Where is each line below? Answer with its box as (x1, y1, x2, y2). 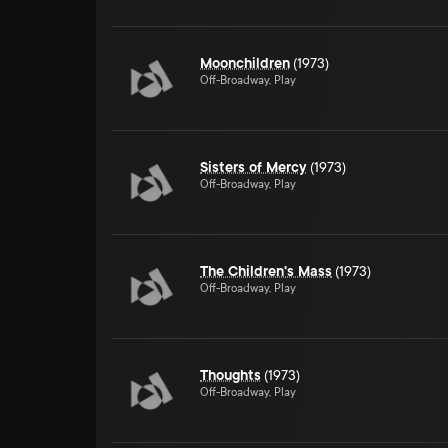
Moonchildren (200, 55, 290, 71)
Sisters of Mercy (200, 159, 307, 175)
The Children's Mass (200, 263, 332, 279)
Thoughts (200, 367, 261, 383)
